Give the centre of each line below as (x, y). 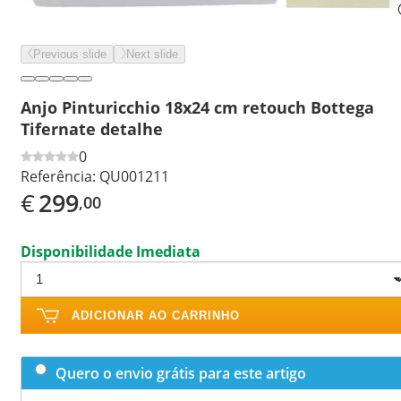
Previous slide (70, 54)
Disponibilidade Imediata (111, 251)
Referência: (58, 176)
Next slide (152, 54)
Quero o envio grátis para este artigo (181, 373)
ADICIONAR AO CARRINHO (156, 315)
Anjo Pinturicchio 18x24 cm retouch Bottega (197, 107)
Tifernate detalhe (92, 128)
